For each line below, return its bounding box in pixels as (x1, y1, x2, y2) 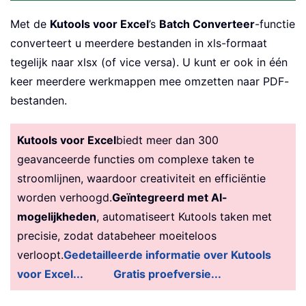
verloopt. (17, 247, 64, 262)
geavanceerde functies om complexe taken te (17, 152, 254, 166)
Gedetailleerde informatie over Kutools (64, 247, 271, 262)
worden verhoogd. (17, 190, 112, 204)
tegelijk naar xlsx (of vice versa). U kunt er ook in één (10, 55, 288, 69)
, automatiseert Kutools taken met (96, 209, 272, 223)
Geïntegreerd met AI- (112, 190, 227, 204)
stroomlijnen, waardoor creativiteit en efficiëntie (17, 171, 266, 185)
